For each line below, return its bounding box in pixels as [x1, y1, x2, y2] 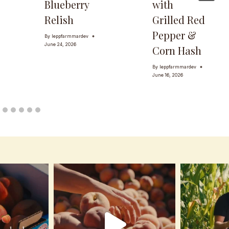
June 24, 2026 [44, 41, 76, 47]
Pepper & [152, 28, 196, 42]
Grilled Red [152, 13, 205, 27]
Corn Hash [152, 43, 201, 58]
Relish [44, 13, 74, 27]
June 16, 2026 [152, 72, 183, 78]
